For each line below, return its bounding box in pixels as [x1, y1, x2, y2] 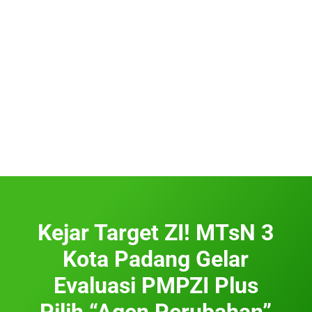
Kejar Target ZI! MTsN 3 [38, 219, 274, 246]
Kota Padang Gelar [63, 245, 249, 272]
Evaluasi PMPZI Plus [53, 272, 258, 299]
